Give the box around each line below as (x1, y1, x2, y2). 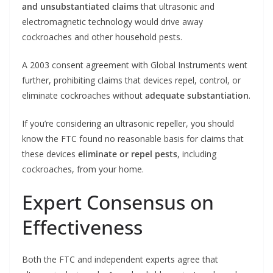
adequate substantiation (145, 90, 249, 102)
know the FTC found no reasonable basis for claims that (22, 133, 244, 145)
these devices (22, 148, 78, 160)
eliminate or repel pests (78, 148, 177, 160)
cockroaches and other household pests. (22, 31, 182, 43)
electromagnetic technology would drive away (22, 16, 203, 28)
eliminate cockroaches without (22, 90, 145, 102)
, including (177, 148, 216, 160)
